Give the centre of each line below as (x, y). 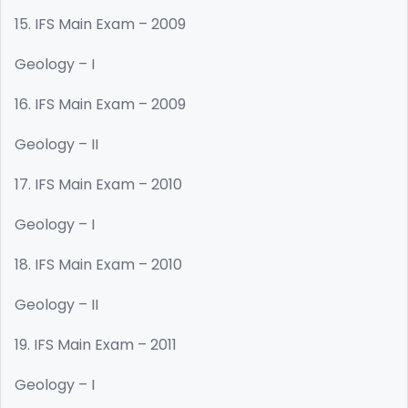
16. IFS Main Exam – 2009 (100, 104)
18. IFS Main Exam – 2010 (98, 265)
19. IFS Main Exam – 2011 (96, 345)
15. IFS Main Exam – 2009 (100, 24)
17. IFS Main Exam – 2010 (98, 184)
